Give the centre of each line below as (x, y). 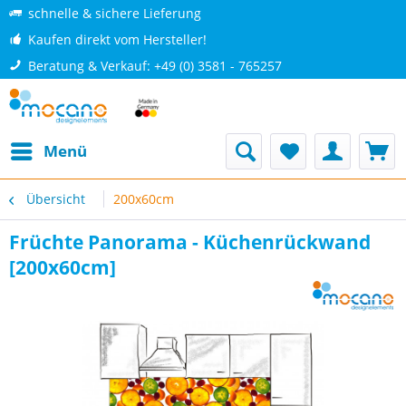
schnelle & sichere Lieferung (115, 13)
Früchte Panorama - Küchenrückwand (190, 242)
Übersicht (56, 199)
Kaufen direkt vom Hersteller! (117, 39)
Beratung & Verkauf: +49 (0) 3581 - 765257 (155, 66)
